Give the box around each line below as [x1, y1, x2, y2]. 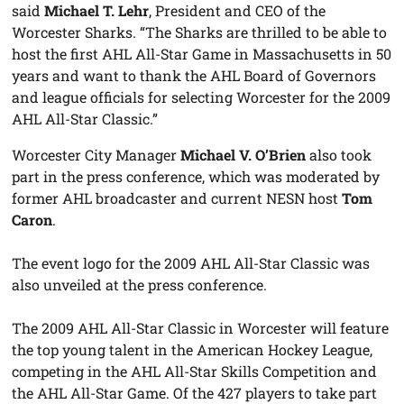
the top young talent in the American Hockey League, [12, 339, 373, 359]
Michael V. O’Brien [180, 144, 310, 164]
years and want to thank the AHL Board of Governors [12, 65, 377, 85]
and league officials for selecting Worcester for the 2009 [12, 87, 391, 106]
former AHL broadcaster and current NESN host [12, 188, 339, 207]
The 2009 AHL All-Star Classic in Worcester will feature [12, 317, 390, 337]
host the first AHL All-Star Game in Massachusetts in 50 [12, 43, 392, 63]
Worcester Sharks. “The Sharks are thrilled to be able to [12, 22, 388, 41]
